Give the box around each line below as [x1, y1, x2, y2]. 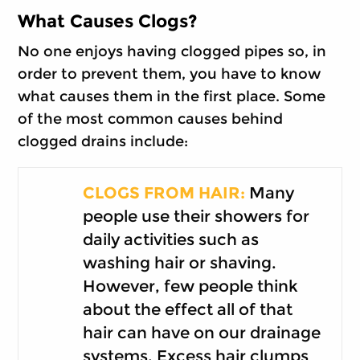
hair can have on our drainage [82, 322, 321, 342]
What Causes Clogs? [18, 10, 198, 31]
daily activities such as [82, 229, 259, 249]
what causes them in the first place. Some [18, 87, 326, 105]
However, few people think [82, 276, 298, 296]
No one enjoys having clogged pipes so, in [18, 42, 327, 60]
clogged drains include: [18, 132, 189, 150]
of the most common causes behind [18, 109, 284, 128]
